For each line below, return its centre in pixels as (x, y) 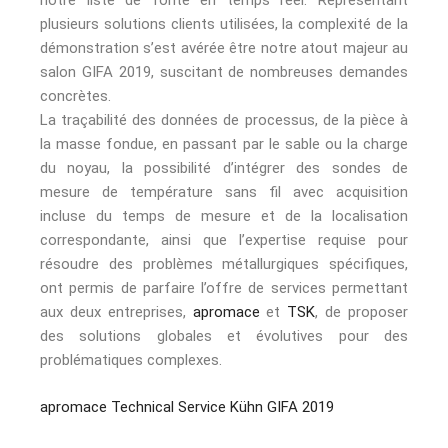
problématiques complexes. (131, 360)
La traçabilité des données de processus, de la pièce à (224, 120)
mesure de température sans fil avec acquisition (224, 192)
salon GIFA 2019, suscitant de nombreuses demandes (224, 72)
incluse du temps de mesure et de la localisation (224, 216)
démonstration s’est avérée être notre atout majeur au (224, 48)
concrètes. (75, 96)
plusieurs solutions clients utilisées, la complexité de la (224, 24)
